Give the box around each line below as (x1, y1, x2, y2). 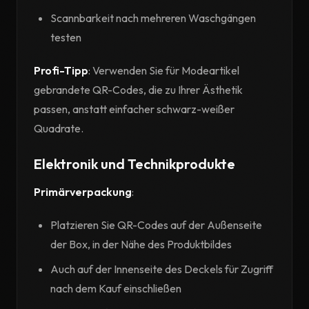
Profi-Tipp (34, 63, 88, 77)
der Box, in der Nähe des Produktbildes (50, 237, 232, 251)
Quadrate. (34, 121, 83, 135)
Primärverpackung (34, 185, 132, 199)
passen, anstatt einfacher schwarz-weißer (34, 102, 235, 116)
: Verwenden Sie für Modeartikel (88, 63, 239, 77)
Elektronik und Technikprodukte (34, 155, 235, 172)
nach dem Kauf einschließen (50, 281, 181, 295)
